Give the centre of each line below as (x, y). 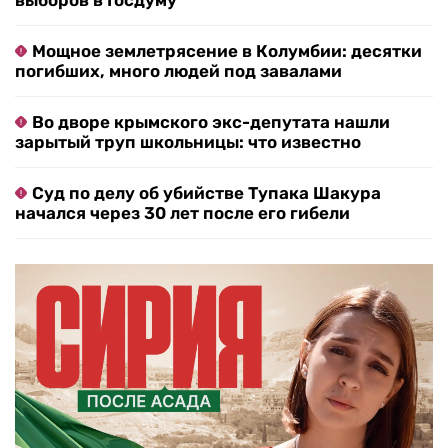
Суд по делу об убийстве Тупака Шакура (206, 193)
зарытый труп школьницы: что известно (188, 142)
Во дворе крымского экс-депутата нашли (211, 122)
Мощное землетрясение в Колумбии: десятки (227, 51)
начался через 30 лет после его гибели (182, 213)
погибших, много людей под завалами (178, 71)
